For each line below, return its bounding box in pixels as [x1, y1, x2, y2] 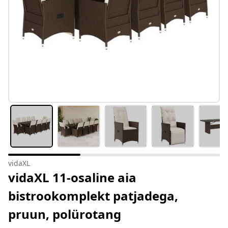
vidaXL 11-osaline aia [8, 169, 136, 186]
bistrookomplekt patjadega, [8, 187, 178, 205]
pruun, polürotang [8, 206, 121, 223]
